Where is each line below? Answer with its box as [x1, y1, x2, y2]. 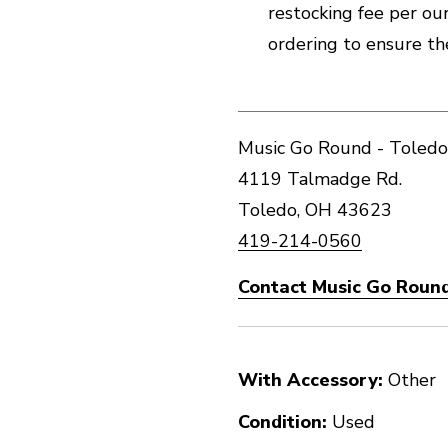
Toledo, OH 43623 [238, 198, 392, 222]
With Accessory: [238, 368, 383, 392]
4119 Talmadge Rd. [238, 167, 402, 191]
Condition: [238, 410, 327, 434]
